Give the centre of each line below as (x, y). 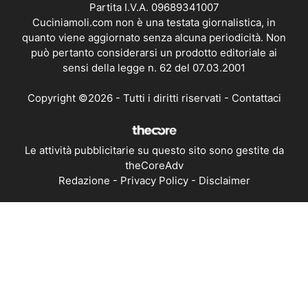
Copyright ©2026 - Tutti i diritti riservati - (129, 98)
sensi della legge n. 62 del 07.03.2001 (154, 67)
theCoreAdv (154, 165)
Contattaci (256, 98)
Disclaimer (224, 180)
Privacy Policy (154, 180)
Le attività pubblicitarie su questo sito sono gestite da (154, 150)
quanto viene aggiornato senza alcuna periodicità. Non (154, 37)
